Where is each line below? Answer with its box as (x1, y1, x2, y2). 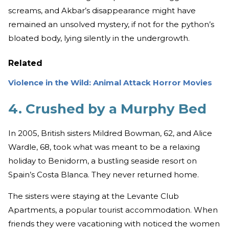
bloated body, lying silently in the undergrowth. (8, 33, 190, 43)
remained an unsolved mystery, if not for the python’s (8, 19, 214, 29)
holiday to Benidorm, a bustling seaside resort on (8, 155, 197, 166)
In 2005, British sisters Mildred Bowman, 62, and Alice (8, 128, 212, 138)
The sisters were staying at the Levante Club (8, 191, 179, 201)
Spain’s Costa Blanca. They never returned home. (8, 169, 199, 179)
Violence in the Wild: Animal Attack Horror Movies (8, 77, 212, 87)
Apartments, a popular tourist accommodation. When (8, 204, 218, 215)
